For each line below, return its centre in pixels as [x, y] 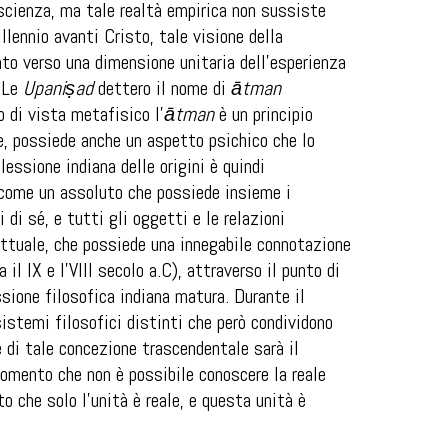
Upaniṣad [58, 88]
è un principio [263, 114]
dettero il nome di [162, 88]
